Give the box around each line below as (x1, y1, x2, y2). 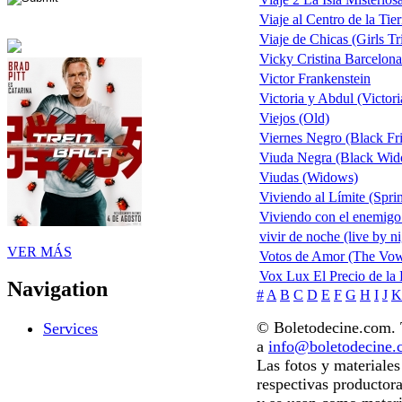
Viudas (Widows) (259, 170, 358, 186)
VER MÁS (7, 243, 72, 259)
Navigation (7, 277, 108, 301)
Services (43, 319, 98, 338)
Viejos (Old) (259, 110, 329, 127)
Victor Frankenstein (259, 71, 371, 87)
